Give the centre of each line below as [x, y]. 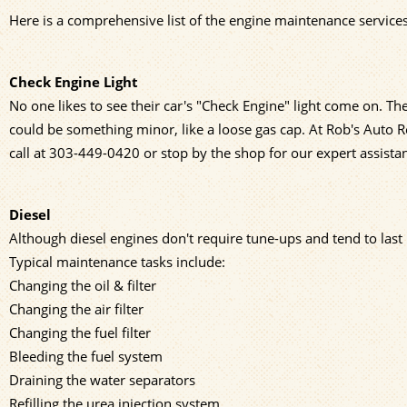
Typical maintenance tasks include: [117, 261]
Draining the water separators [102, 379]
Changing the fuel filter [80, 332]
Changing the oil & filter [83, 285]
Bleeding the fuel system [86, 356]
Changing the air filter [76, 308]
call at [29, 152]
